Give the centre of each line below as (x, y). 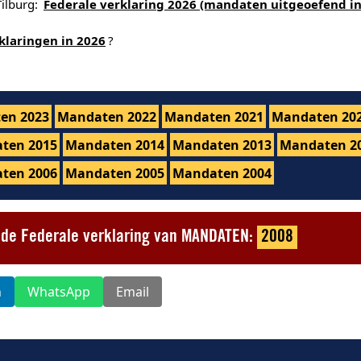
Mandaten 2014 (115, 145)
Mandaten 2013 (222, 145)
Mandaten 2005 (115, 173)
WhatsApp (59, 291)
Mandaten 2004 (222, 173)
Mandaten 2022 (107, 116)
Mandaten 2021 (214, 116)
